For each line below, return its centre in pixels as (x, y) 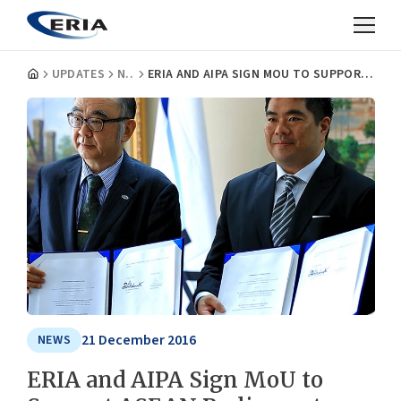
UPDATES (78, 74)
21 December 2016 (139, 341)
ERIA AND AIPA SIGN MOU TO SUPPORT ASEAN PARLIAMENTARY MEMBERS (367, 74)
